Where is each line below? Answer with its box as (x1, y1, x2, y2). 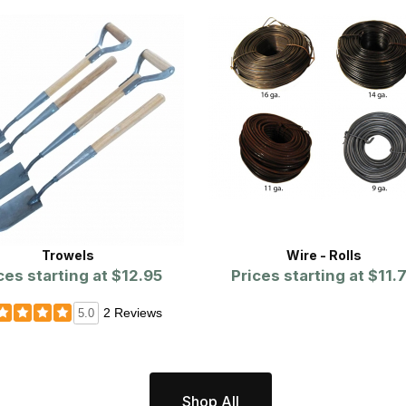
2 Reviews (103, 304, 163, 320)
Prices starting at (231, 266, 365, 285)
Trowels (42, 246, 95, 263)
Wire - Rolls (285, 246, 362, 263)
